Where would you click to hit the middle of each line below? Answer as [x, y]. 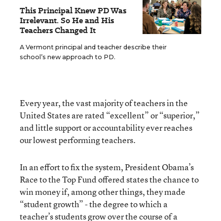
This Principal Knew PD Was [73, 11]
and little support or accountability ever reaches [106, 128]
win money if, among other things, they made [103, 192]
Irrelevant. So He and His [67, 20]
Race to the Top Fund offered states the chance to [109, 179]
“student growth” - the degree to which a [94, 204]
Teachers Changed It [58, 30]
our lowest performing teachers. [78, 140]
